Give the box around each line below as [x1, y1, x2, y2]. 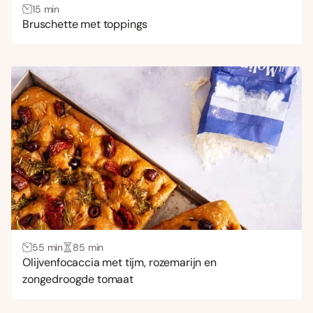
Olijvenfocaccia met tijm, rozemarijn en [22, 254, 217, 270]
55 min [32, 240, 64, 254]
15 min [32, 2, 60, 15]
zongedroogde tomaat [22, 271, 133, 286]
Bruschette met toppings [22, 16, 148, 31]
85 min [73, 240, 104, 254]
